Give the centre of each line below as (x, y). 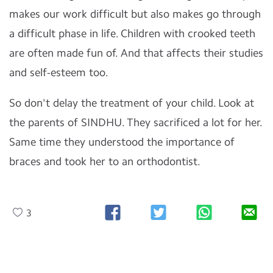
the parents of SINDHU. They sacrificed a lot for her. (136, 122)
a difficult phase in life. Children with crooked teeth (132, 34)
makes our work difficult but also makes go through (135, 14)
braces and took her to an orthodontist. (106, 161)
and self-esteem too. (60, 73)
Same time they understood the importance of (122, 142)
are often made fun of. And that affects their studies (136, 53)
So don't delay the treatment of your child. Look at (132, 103)
